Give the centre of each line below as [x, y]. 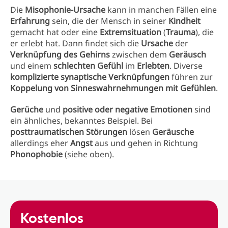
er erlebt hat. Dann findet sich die [76, 43]
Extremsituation [131, 32]
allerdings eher [40, 143]
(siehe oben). [88, 154]
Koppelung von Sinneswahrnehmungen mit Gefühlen [113, 88]
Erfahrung [30, 21]
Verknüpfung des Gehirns [60, 54]
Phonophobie [36, 154]
